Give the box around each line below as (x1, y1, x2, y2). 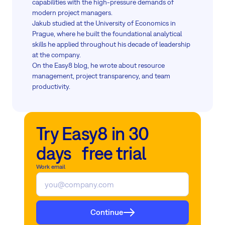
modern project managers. (32, 8, 113, 17)
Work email (36, 163, 65, 170)
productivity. (32, 82, 70, 90)
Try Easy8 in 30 (36, 123, 149, 144)
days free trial (36, 142, 147, 164)
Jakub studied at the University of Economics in (32, 19, 176, 27)
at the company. (32, 50, 81, 59)
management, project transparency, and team (32, 71, 170, 80)
